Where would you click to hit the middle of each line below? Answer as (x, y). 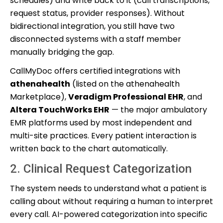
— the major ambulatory (158, 110)
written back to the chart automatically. (89, 148)
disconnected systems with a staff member (96, 39)
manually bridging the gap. (62, 52)
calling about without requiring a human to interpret (111, 201)
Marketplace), (39, 97)
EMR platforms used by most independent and (101, 122)
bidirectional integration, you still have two (92, 26)
